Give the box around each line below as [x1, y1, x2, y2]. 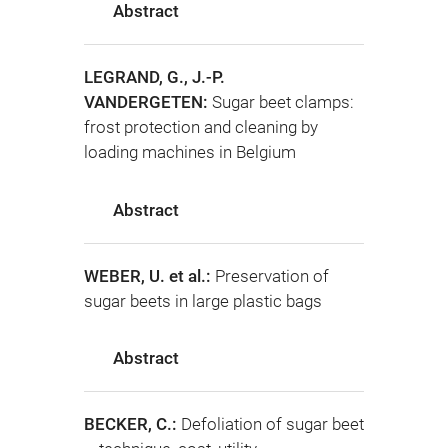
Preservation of [215, 265, 329, 286]
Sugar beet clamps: [212, 92, 354, 113]
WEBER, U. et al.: [84, 265, 215, 286]
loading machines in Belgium [84, 142, 296, 163]
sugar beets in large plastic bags [84, 290, 322, 311]
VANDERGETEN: [84, 92, 212, 113]
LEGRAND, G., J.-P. [84, 67, 225, 88]
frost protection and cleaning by [84, 117, 318, 138]
